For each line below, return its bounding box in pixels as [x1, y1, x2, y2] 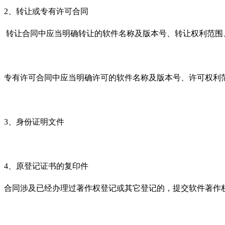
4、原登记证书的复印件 [4, 161, 88, 170]
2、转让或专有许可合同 [4, 7, 88, 16]
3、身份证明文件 [4, 117, 64, 126]
